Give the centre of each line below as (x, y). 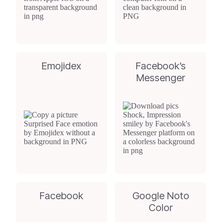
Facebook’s (161, 66)
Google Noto (161, 196)
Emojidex (61, 66)
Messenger (161, 78)
